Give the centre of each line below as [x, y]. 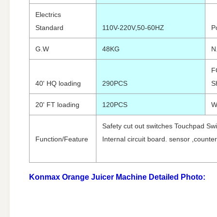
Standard [49, 28]
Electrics [48, 15]
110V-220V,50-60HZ [133, 28]
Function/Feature [62, 139]
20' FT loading [57, 105]
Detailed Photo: [177, 177]
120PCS [115, 105]
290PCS [115, 84]
